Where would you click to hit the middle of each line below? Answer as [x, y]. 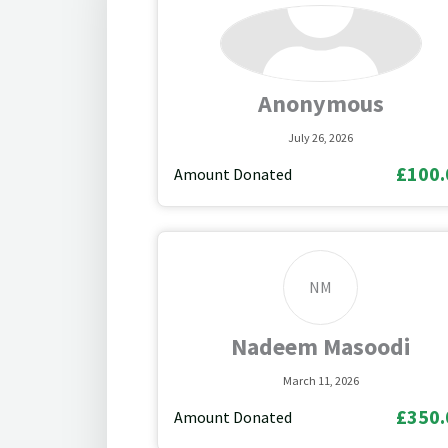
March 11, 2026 [320, 380]
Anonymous [320, 103]
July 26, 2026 [321, 137]
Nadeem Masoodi [320, 346]
